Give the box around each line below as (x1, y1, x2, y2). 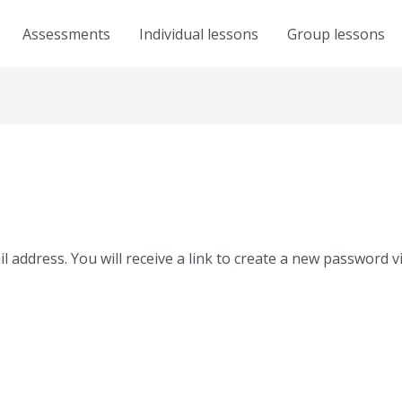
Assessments (22, 23, 110, 44)
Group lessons (287, 23, 385, 44)
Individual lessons (139, 23, 258, 44)
